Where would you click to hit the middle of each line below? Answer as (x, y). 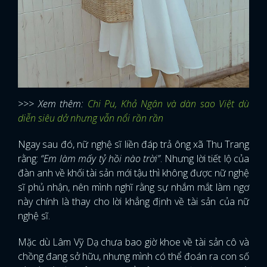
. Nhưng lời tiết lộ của (205, 159)
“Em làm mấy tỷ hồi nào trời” (100, 159)
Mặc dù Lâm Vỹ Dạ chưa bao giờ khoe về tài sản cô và (133, 242)
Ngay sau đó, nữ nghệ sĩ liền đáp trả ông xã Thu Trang (133, 145)
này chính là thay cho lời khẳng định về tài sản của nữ (133, 202)
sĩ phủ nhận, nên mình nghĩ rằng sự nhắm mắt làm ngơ (133, 187)
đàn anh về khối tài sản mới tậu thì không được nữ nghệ (133, 173)
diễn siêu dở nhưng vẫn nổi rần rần (91, 118)
